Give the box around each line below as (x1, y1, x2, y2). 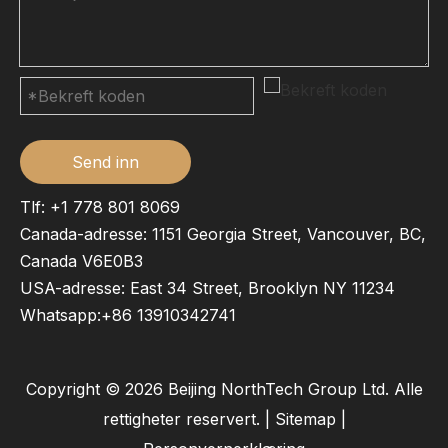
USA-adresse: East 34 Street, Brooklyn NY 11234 (20, 278, 395, 298)
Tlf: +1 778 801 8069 (20, 197, 180, 217)
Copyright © (25, 379, 125, 399)
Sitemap (274, 409, 336, 429)
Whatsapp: (20, 305, 101, 325)
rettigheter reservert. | (102, 409, 275, 429)
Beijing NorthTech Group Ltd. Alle (162, 379, 423, 399)
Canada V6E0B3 (20, 251, 143, 271)
